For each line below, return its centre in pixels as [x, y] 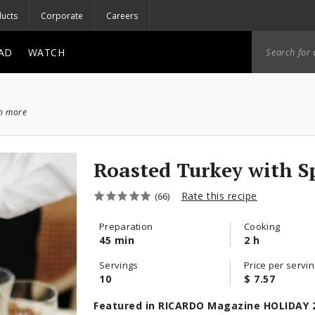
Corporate [62, 15]
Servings [119, 265]
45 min [117, 240]
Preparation [126, 226]
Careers [122, 15]
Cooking [262, 226]
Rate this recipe [219, 196]
